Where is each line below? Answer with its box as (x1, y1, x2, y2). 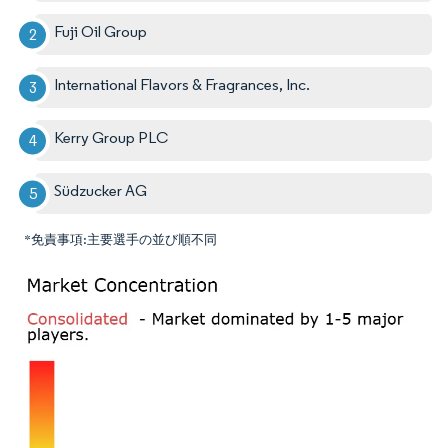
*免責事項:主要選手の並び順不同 (24, 232, 217, 248)
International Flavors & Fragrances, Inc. (54, 75, 311, 95)
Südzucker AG (54, 181, 148, 201)
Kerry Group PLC (54, 128, 169, 148)
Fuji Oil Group (54, 22, 148, 42)
